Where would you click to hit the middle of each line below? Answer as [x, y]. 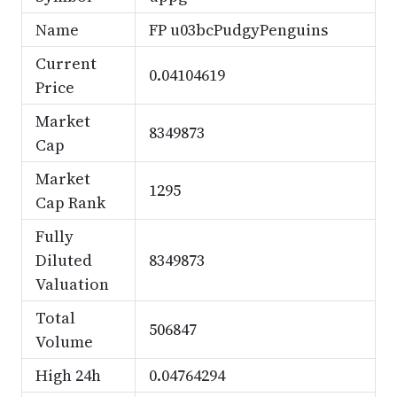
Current [66, 63]
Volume [64, 342]
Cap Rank [70, 202]
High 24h [68, 375]
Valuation [72, 284]
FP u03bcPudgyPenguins [238, 30]
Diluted [63, 260]
